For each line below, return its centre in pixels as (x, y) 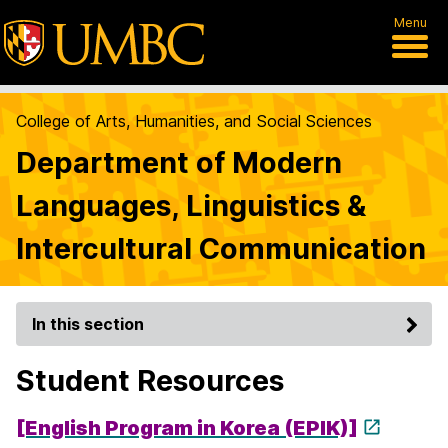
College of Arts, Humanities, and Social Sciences (194, 121)
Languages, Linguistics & (191, 205)
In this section (88, 324)
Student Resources (150, 380)
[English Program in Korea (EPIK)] (187, 428)
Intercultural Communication (221, 248)
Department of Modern (179, 162)
